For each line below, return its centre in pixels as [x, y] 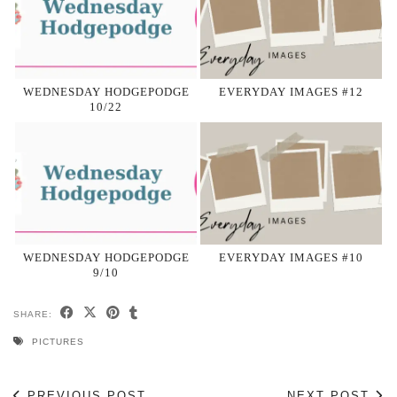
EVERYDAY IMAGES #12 [291, 91]
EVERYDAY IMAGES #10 [291, 258]
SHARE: [35, 315]
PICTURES [58, 342]
